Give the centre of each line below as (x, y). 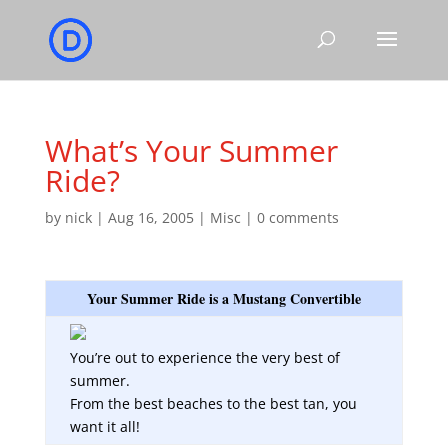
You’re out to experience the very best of (204, 357)
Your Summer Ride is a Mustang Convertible (223, 298)
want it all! (104, 426)
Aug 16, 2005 (150, 217)
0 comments (297, 217)
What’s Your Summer (191, 150)
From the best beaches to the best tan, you (213, 403)
